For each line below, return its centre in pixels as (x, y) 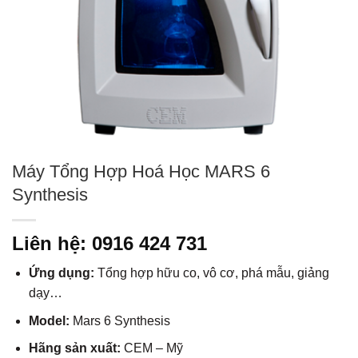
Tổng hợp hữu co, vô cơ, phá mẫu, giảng (213, 273)
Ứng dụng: (63, 273)
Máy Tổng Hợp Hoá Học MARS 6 (141, 172)
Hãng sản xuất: (76, 348)
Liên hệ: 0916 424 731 (109, 244)
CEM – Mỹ (153, 348)
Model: (50, 320)
